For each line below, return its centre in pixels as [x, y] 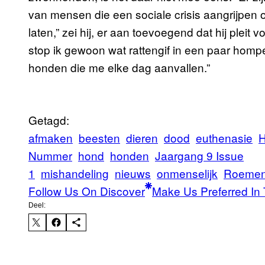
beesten [99, 138]
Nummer [50, 156]
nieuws [133, 173]
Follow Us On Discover [87, 191]
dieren [142, 138]
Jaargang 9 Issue [199, 156]
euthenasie [224, 138]
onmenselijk [187, 173]
